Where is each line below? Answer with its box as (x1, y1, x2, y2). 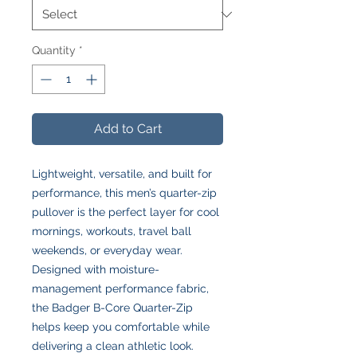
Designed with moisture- (32, 262, 159, 276)
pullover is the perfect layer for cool (32, 205, 219, 218)
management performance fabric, (32, 281, 209, 295)
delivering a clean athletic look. (32, 339, 194, 352)
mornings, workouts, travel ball (32, 224, 191, 237)
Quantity (32, 43, 76, 57)
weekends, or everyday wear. (32, 243, 182, 257)
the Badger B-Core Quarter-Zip (32, 300, 193, 314)
